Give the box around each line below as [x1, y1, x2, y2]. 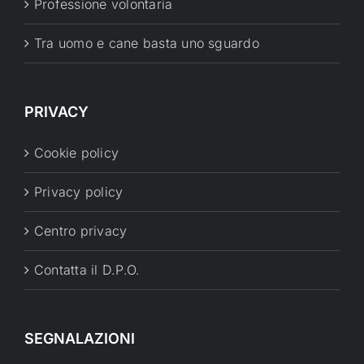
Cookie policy [34, 144, 119, 161]
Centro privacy [34, 222, 128, 239]
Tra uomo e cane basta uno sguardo [34, 34, 259, 51]
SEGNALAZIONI [24, 329, 135, 347]
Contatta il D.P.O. [34, 261, 141, 278]
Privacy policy [34, 183, 123, 200]
